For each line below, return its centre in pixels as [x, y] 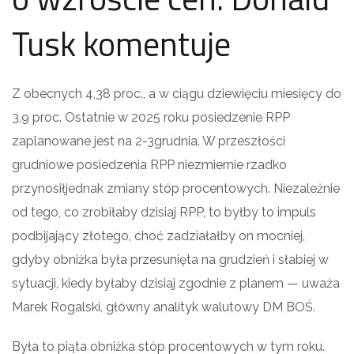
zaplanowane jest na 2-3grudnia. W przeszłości [149, 141]
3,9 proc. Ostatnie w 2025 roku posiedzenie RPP [151, 117]
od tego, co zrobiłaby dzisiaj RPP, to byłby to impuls [164, 212]
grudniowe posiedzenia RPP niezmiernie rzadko [149, 164]
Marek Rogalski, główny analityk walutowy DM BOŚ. [164, 307]
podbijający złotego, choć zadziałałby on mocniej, [158, 235]
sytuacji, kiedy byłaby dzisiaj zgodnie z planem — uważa [176, 283]
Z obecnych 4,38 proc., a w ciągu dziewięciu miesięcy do [177, 93]
